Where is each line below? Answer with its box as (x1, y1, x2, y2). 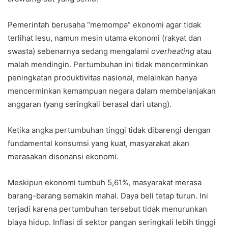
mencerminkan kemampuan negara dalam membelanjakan (8, 85, 216, 96)
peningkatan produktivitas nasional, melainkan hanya (8, 72, 197, 82)
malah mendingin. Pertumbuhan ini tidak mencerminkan (8, 59, 208, 69)
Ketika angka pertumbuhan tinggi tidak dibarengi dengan (8, 125, 211, 135)
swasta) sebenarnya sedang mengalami (8, 46, 151, 56)
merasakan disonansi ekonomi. (8, 151, 119, 161)
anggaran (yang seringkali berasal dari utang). (8, 99, 172, 109)
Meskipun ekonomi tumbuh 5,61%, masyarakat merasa (8, 177, 202, 187)
